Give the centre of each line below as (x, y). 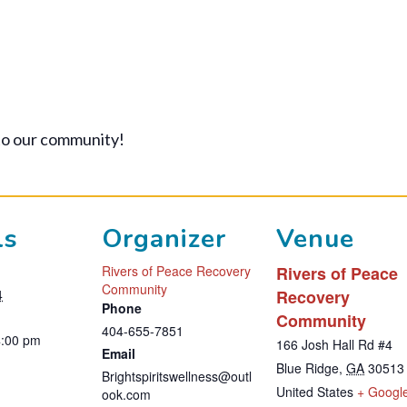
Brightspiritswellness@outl (177, 376)
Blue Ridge (308, 367)
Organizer (164, 238)
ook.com (126, 394)
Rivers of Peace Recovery (176, 270)
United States (315, 391)
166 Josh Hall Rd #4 (334, 344)
